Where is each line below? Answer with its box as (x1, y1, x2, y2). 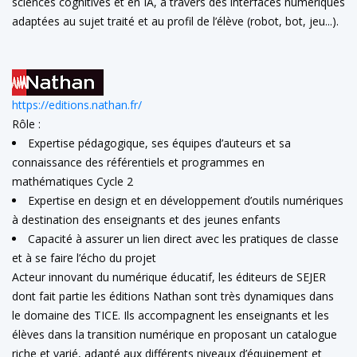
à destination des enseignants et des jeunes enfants (12, 211, 280, 227)
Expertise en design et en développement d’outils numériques (28, 192, 343, 208)
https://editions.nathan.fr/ (12, 96, 142, 112)
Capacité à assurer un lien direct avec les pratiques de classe (28, 230, 339, 246)
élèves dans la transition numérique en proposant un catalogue (12, 326, 337, 342)
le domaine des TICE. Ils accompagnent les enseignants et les (12, 307, 329, 323)
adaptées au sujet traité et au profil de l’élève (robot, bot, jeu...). (12, 14, 339, 29)
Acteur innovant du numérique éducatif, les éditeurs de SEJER (12, 269, 326, 284)
